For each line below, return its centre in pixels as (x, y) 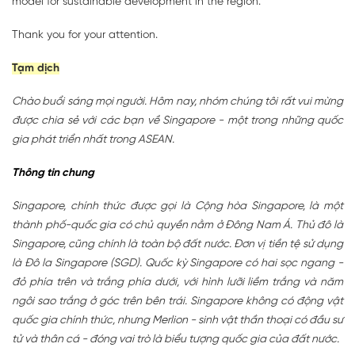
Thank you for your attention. (85, 35)
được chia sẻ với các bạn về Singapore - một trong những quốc (177, 120)
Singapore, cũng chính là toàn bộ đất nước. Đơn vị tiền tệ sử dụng (177, 244)
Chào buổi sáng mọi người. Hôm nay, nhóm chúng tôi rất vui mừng (177, 101)
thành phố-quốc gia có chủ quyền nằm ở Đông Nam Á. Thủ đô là (177, 225)
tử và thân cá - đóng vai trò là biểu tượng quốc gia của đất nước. (176, 339)
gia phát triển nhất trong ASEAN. (93, 139)
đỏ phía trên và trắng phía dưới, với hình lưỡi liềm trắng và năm (177, 282)
